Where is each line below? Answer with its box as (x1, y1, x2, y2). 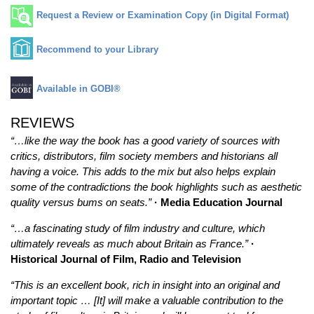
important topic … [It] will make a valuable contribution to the (11, 294, 283, 306)
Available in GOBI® (36, 83, 121, 94)
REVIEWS (11, 115, 74, 130)
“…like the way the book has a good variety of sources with (11, 135, 280, 146)
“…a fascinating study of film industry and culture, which (11, 222, 265, 234)
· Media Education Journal (154, 196, 282, 208)
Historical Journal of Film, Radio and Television (11, 253, 241, 265)
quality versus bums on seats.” (11, 196, 151, 208)
